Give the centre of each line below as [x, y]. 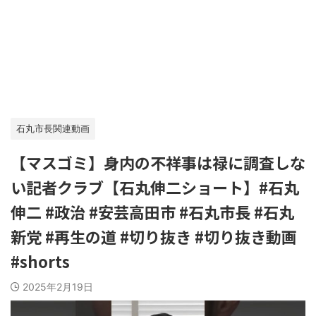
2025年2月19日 [58, 287]
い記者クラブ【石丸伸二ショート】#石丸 [155, 187]
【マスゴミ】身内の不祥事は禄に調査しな [158, 162]
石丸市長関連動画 [53, 128]
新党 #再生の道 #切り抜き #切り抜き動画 [154, 236]
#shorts [40, 261]
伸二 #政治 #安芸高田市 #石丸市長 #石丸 [152, 212]
